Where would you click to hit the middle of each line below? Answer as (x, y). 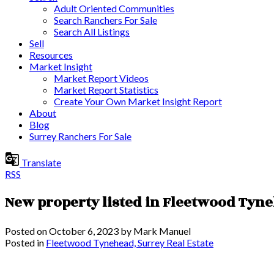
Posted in (24, 242)
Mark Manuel (162, 231)
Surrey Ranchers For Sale (80, 136)
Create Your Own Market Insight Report (138, 101)
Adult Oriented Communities (114, 8)
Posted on (27, 231)
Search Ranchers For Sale (106, 20)
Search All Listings (92, 31)
